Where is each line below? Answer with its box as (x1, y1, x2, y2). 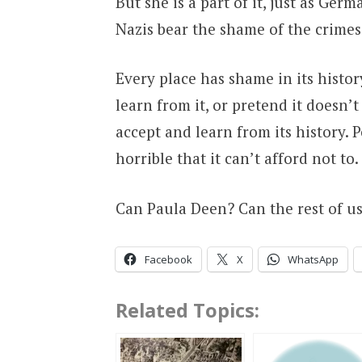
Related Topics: (115, 297, 259, 324)
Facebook (144, 252, 192, 267)
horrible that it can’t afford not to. (115, 148, 359, 169)
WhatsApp (287, 252, 339, 267)
